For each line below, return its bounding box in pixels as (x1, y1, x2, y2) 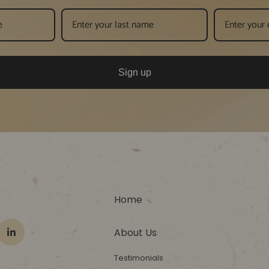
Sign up (118, 67, 151, 77)
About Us (113, 226, 157, 240)
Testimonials (113, 252, 163, 264)
